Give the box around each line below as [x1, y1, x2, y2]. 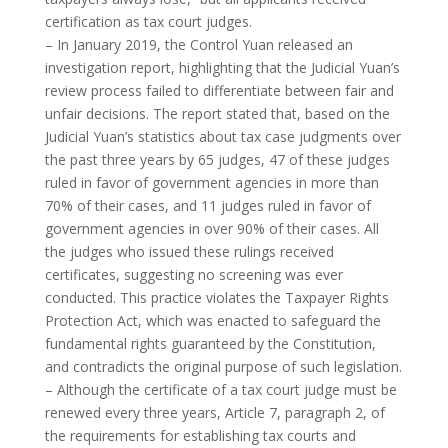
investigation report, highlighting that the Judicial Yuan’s [44, 57, 400, 77]
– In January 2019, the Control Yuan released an [44, 34, 353, 54]
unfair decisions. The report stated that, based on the [44, 103, 390, 123]
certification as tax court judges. [44, 11, 252, 31]
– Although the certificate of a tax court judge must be [44, 379, 397, 399]
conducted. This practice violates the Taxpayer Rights [44, 287, 389, 307]
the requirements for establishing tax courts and [44, 425, 356, 445]
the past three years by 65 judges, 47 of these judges [44, 149, 390, 169]
